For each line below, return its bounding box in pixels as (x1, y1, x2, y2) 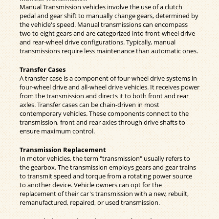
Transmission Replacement (20, 145, 106, 154)
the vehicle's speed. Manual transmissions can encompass (20, 20, 188, 29)
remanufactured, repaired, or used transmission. (20, 197, 160, 207)
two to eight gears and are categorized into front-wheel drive (20, 28, 195, 38)
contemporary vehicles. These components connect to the (20, 109, 189, 118)
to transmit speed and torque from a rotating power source (20, 171, 192, 180)
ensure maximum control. (20, 126, 95, 135)
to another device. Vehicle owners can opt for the (20, 180, 162, 189)
